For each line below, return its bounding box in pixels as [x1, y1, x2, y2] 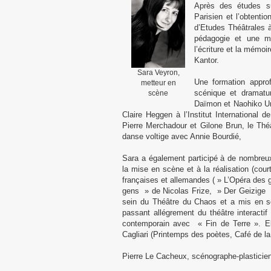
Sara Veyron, [137, 68, 180, 77]
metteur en [140, 79, 176, 87]
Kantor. [194, 56, 219, 65]
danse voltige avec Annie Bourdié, [122, 132, 241, 141]
